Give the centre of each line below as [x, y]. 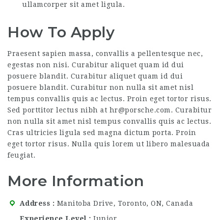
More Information [76, 181]
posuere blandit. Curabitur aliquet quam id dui [95, 76]
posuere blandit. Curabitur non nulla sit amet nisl [100, 87]
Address [35, 203]
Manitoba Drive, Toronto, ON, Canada [125, 203]
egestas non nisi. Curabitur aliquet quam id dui [96, 65]
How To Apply [61, 32]
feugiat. [21, 155]
